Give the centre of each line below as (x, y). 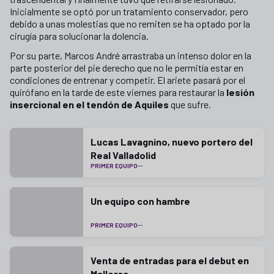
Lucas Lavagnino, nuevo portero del (172, 142)
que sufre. (190, 104)
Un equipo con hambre (140, 201)
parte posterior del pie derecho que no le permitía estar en (127, 68)
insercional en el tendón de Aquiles (89, 104)
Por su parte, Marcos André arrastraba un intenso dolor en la (131, 55)
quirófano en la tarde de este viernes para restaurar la (118, 92)
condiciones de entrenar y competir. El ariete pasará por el (128, 80)
